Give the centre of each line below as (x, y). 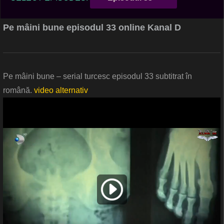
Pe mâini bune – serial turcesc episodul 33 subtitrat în (97, 76)
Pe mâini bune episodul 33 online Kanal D (92, 28)
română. (18, 90)
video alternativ (61, 90)
